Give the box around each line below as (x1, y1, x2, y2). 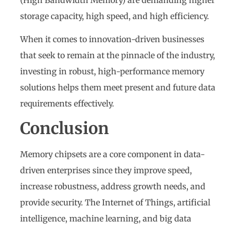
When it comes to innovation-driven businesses (20, 34, 204, 45)
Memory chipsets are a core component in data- (20, 149, 205, 159)
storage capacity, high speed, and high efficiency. (20, 11, 209, 21)
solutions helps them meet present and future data (20, 82, 215, 93)
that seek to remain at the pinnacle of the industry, (20, 50, 215, 61)
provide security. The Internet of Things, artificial (20, 197, 210, 207)
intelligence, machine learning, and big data (20, 213, 191, 223)
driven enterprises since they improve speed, (20, 165, 192, 175)
